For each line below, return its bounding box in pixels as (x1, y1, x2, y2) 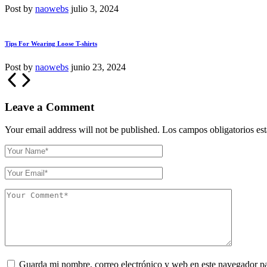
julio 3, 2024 (71, 4, 119, 14)
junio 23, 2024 (71, 61, 126, 72)
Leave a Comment (5, 100, 94, 113)
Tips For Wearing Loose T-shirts (5, 39, 97, 47)
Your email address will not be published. (5, 125, 160, 135)
